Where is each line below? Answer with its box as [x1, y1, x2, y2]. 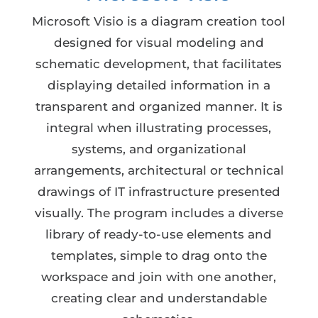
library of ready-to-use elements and [45, 227, 273, 241]
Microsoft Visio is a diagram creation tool [32, 14, 286, 28]
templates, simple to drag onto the [50, 248, 267, 263]
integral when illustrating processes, [46, 121, 272, 135]
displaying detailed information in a [47, 78, 270, 92]
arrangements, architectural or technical [33, 163, 284, 177]
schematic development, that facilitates [35, 57, 283, 71]
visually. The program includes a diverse [34, 206, 283, 220]
